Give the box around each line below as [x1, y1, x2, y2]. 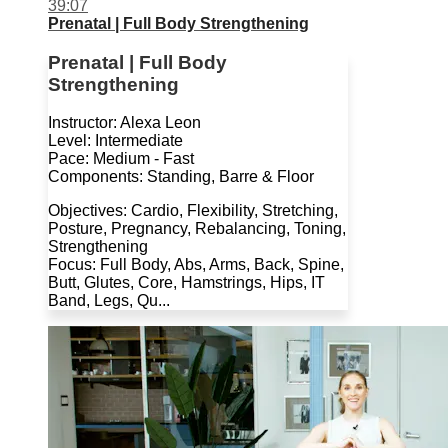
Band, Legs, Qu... [48, 292, 170, 310]
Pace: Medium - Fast [48, 150, 194, 168]
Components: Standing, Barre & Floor [48, 168, 314, 186]
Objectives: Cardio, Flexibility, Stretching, [48, 202, 338, 220]
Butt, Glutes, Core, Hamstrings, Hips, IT [48, 274, 325, 292]
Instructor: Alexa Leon [48, 114, 201, 132]
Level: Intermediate [48, 132, 183, 150]
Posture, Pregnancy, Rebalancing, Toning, [48, 220, 346, 238]
